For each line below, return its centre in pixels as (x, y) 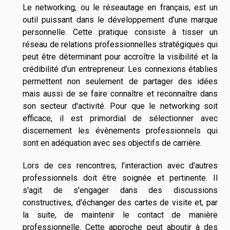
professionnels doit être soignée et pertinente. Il (120, 178)
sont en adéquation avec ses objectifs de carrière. (112, 143)
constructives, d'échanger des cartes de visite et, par (120, 203)
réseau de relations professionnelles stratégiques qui (120, 45)
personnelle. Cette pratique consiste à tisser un (120, 32)
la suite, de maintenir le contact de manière (120, 215)
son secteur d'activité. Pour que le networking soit (120, 106)
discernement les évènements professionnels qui (120, 131)
